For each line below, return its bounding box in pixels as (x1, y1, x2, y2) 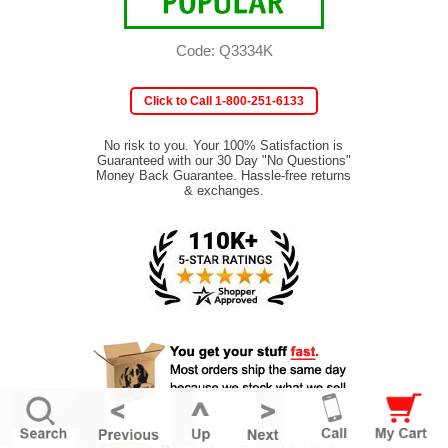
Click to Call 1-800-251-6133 (144, 93, 304, 108)
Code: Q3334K (175, 41, 273, 59)
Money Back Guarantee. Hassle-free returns (96, 167, 352, 183)
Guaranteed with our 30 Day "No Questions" (96, 152, 351, 168)
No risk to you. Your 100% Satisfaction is (104, 137, 344, 153)
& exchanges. (183, 182, 264, 198)
